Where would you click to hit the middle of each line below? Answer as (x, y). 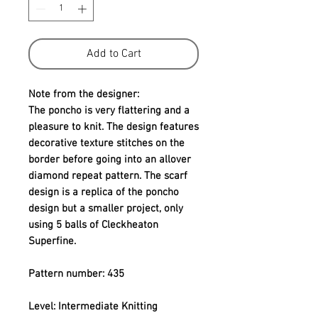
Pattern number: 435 (76, 274)
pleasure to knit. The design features (114, 127)
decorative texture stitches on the (106, 144)
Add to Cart (114, 54)
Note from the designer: (84, 95)
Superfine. (52, 242)
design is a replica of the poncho (104, 193)
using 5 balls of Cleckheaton (93, 225)
